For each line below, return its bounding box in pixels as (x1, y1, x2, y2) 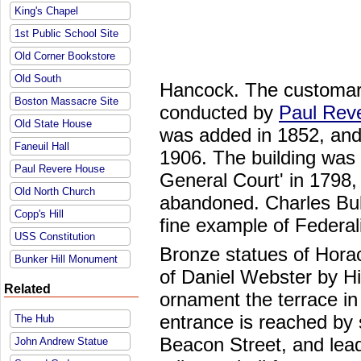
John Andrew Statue (15, 335, 108, 347)
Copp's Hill (15, 208, 64, 220)
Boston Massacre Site (15, 95, 118, 107)
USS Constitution (15, 230, 95, 243)
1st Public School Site (15, 27, 118, 39)
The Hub (15, 313, 54, 325)
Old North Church (15, 185, 95, 197)
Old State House (15, 118, 92, 130)
